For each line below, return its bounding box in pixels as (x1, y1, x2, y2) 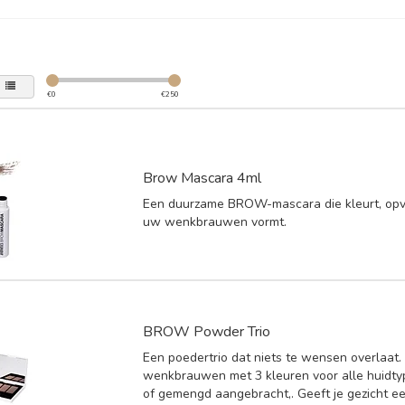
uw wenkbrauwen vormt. (143, 212, 287, 231)
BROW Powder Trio (143, 321, 271, 342)
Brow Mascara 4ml (143, 167, 262, 188)
